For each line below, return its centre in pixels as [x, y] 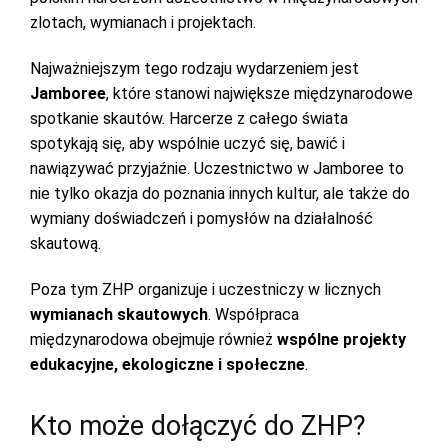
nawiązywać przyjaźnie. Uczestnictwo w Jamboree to [217, 168]
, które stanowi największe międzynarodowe [259, 93]
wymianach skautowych [119, 314]
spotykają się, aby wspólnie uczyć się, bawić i [187, 143]
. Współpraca [253, 314]
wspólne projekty [341, 339]
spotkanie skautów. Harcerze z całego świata [189, 118]
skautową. [67, 243]
